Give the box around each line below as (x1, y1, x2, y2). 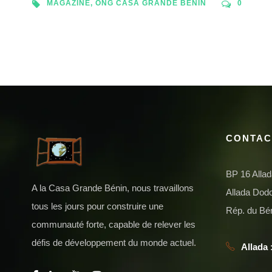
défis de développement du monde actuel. (32, 237, 196, 248)
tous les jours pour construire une (32, 200, 163, 211)
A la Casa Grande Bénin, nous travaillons (32, 182, 194, 193)
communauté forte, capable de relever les (32, 219, 195, 229)
